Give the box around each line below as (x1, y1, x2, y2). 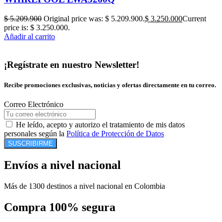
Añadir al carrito (4, 32, 55, 41)
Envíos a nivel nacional (4, 159, 121, 172)
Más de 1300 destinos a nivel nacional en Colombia (4, 182, 165, 191)
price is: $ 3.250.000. (4, 23, 70, 32)
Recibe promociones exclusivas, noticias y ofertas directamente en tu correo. (4, 81, 216, 89)
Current (182, 14, 206, 23)
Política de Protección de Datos (66, 129, 164, 138)
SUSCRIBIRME (8, 140, 53, 148)
